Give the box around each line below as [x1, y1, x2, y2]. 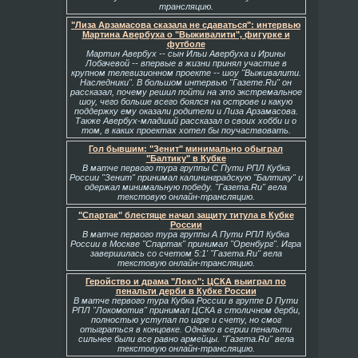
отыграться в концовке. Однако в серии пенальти [80, 324, 292, 334]
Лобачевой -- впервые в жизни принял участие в [85, 58, 287, 68]
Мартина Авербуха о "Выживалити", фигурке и [82, 30, 290, 39]
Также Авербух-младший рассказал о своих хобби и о [75, 116, 296, 125]
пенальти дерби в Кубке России [115, 286, 257, 296]
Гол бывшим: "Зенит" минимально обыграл [89, 144, 283, 153]
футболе [166, 39, 205, 49]
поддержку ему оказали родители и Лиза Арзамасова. [74, 106, 298, 116]
